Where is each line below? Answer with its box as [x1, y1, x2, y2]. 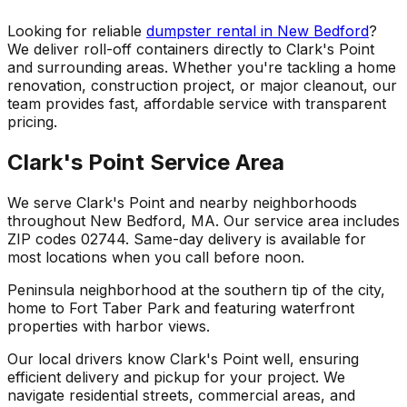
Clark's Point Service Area [7, 149, 284, 176]
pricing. [7, 113, 57, 132]
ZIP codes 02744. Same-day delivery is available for [7, 230, 366, 249]
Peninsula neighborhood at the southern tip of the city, [7, 281, 385, 300]
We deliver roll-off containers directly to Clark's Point [7, 40, 374, 59]
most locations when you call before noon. [7, 248, 304, 267]
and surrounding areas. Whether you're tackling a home [7, 58, 396, 77]
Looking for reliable [7, 22, 146, 41]
